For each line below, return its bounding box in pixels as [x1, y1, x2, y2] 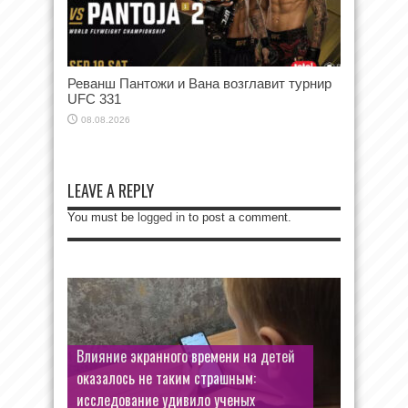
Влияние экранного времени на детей [76, 345, 295, 368]
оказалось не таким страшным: [76, 367, 256, 390]
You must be [67, 210, 138, 225]
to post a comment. [185, 210, 291, 225]
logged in [138, 210, 185, 225]
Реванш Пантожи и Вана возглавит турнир [67, 76, 331, 92]
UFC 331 [67, 91, 121, 107]
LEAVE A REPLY [67, 178, 154, 203]
